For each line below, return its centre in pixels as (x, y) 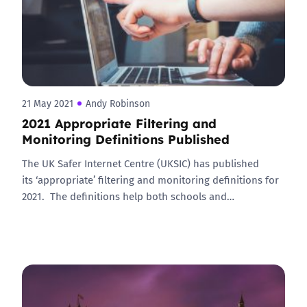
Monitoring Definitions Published (126, 138)
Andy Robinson (118, 103)
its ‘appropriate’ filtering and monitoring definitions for (150, 180)
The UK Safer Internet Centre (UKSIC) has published (140, 163)
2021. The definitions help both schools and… (128, 196)
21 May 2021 (48, 103)
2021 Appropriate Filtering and (119, 123)
